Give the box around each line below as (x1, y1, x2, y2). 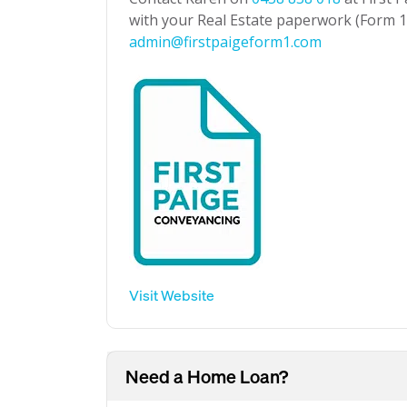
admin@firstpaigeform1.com (129, 32, 322, 52)
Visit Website (129, 285, 214, 304)
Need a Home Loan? (125, 364, 288, 388)
